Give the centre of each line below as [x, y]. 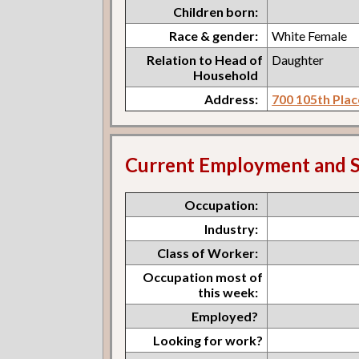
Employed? [225, 316]
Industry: [232, 228]
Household [226, 75]
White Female [310, 35]
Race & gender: [214, 35]
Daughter [298, 59]
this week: [228, 292]
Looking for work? [208, 340]
